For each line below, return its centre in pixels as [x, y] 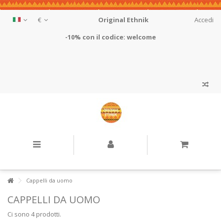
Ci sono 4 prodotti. [34, 214]
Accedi [203, 20]
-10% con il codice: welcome [110, 37]
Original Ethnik [123, 20]
